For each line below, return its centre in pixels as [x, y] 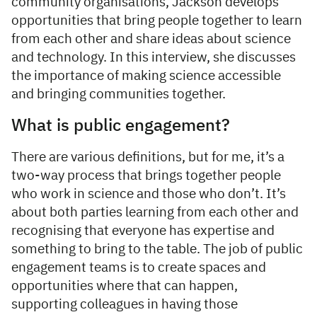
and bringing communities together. [120, 94]
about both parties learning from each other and [155, 212]
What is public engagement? [123, 126]
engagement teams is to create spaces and [139, 267]
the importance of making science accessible [146, 76]
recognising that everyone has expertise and [143, 231]
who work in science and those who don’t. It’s [149, 194]
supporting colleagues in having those [125, 304]
